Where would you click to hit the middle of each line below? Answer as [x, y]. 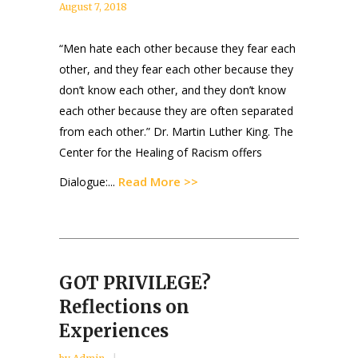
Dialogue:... [89, 182]
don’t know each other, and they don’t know [173, 90]
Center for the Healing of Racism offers [161, 153]
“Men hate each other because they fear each [177, 49]
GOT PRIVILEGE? [135, 283]
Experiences [114, 331]
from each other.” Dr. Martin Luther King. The [176, 132]
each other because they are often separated [176, 111]
